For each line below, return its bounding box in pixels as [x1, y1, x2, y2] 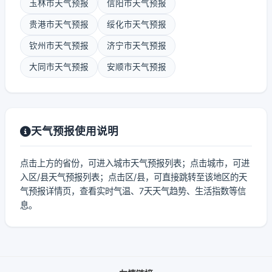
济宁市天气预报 [107, 41, 166, 50]
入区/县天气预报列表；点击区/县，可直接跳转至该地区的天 [20, 172, 247, 182]
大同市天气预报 [29, 62, 89, 72]
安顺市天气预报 [107, 62, 166, 72]
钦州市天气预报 [29, 41, 89, 50]
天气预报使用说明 [31, 124, 118, 137]
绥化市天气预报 [107, 19, 166, 29]
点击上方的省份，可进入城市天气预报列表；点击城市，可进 [20, 158, 250, 168]
